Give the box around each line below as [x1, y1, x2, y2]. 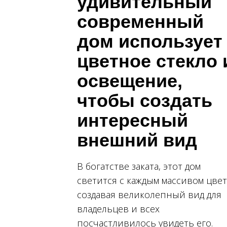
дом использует [77, 30, 222, 52]
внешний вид [77, 129, 197, 150]
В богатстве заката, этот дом [77, 160, 201, 172]
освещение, [77, 70, 182, 91]
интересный [77, 109, 188, 131]
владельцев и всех [77, 202, 160, 215]
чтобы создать [77, 90, 212, 111]
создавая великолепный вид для [77, 188, 221, 201]
